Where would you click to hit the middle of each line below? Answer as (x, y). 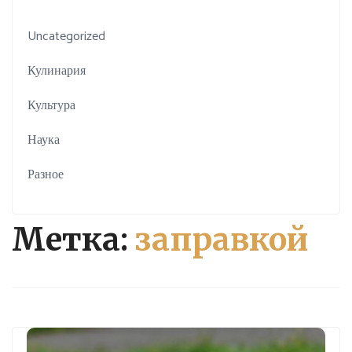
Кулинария (57, 71)
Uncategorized (67, 36)
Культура (52, 105)
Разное (46, 174)
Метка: (73, 240)
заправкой (222, 240)
